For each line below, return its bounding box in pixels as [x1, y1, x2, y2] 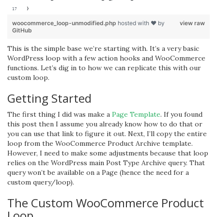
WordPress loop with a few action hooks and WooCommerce [7, 54, 205, 62]
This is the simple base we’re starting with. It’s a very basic [7, 44, 199, 53]
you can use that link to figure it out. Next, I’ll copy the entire [7, 129, 207, 138]
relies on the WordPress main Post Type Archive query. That [7, 158, 205, 167]
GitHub [12, 27, 32, 34]
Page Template [112, 110, 160, 119]
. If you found [160, 110, 202, 119]
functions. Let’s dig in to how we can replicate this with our [7, 63, 201, 72]
